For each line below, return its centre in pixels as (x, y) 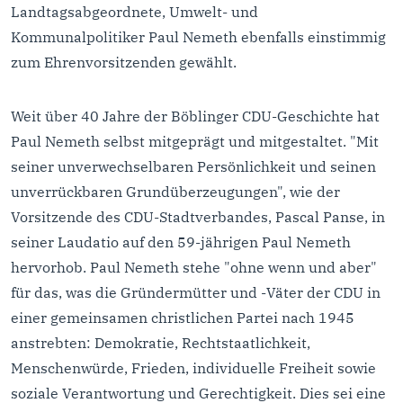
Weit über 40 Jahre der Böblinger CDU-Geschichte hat (195, 116)
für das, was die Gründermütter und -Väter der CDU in (196, 293)
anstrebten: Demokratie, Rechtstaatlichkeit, (161, 343)
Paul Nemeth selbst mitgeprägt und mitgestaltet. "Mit (195, 142)
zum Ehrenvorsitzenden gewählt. (124, 63)
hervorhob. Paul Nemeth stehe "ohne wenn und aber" (194, 268)
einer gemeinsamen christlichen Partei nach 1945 (183, 318)
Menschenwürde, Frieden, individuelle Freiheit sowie (193, 368)
